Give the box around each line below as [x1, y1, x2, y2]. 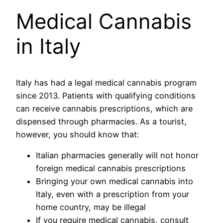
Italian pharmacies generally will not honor [36, 150, 199, 160]
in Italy [16, 33, 81, 59]
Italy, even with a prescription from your [36, 189, 189, 199]
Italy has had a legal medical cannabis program [16, 77, 197, 88]
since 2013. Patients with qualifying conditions [16, 90, 196, 101]
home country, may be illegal [36, 202, 146, 212]
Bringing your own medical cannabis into [36, 176, 193, 186]
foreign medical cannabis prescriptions [36, 163, 186, 173]
